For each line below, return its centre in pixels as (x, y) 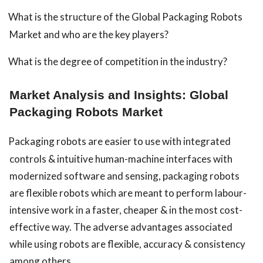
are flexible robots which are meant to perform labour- (128, 193)
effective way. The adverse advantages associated (121, 227)
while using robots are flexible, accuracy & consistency (127, 244)
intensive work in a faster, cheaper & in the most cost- (126, 210)
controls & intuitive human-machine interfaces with (121, 159)
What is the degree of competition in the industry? (118, 62)
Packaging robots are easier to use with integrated (119, 141)
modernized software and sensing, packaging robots (124, 176)
